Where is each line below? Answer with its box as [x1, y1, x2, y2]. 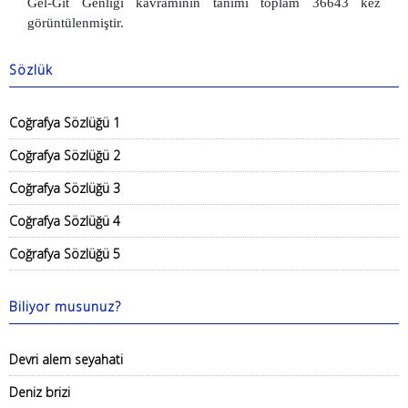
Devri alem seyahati [9, 351, 123, 368]
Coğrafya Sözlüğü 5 [9, 245, 120, 262]
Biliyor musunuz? [9, 298, 121, 315]
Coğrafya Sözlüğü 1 [9, 114, 120, 131]
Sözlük [9, 61, 53, 78]
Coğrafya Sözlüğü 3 [9, 179, 120, 197]
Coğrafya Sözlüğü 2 [9, 147, 120, 164]
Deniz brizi [9, 383, 70, 401]
